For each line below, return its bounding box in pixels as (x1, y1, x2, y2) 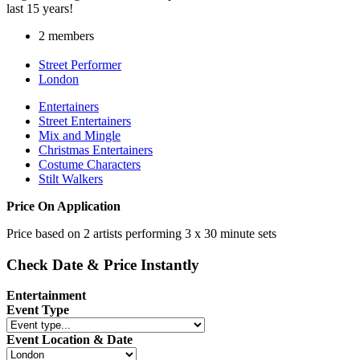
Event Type (6, 303, 69, 317)
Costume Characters (39, 157, 141, 171)
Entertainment (6, 288, 86, 303)
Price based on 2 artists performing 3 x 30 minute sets (6, 226, 276, 240)
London (39, 72, 79, 86)
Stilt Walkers (39, 171, 103, 186)
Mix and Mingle (39, 128, 121, 142)
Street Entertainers (39, 113, 131, 128)
